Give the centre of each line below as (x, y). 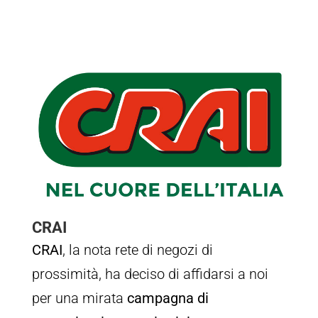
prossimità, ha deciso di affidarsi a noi (150, 274)
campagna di (168, 298)
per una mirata (79, 298)
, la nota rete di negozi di (137, 250)
